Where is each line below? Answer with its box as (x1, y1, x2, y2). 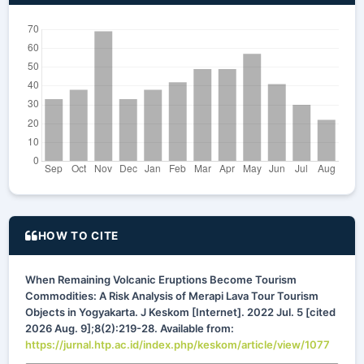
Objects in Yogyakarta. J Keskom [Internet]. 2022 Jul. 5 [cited (25, 305, 336, 318)
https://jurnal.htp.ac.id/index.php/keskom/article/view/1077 (25, 338, 330, 351)
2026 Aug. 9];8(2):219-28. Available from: (25, 322, 234, 335)
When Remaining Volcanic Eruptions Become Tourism (25, 273, 297, 286)
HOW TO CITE (37, 228, 119, 242)
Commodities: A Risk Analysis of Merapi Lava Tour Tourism (25, 289, 318, 302)
